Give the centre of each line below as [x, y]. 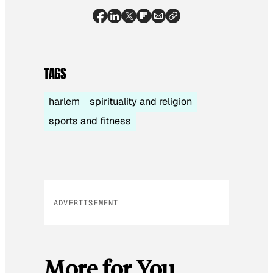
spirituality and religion [141, 102]
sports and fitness [90, 121]
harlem [64, 102]
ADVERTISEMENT [86, 203]
